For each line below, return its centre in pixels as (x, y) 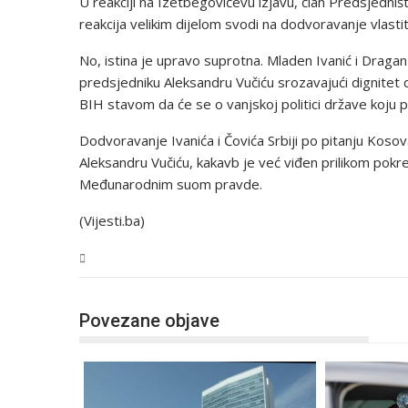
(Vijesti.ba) (112, 220)
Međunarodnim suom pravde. (171, 184)
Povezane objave (149, 320)
